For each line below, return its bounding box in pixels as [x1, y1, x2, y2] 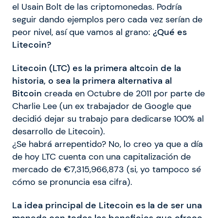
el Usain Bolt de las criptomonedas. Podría [12, 1, 182, 12]
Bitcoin [12, 88, 42, 99]
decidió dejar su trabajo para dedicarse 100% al [12, 113, 204, 124]
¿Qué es [153, 26, 187, 37]
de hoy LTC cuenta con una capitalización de [12, 151, 191, 162]
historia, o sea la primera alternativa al [12, 75, 172, 86]
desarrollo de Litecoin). [12, 126, 105, 137]
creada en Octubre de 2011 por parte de [42, 88, 205, 99]
